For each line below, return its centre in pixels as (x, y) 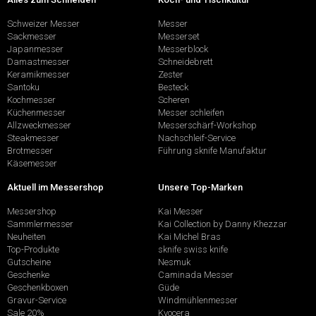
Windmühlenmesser (198, 300)
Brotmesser (30, 151)
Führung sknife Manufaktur (212, 151)
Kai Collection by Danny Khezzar (223, 224)
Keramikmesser (38, 75)
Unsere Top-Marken (200, 187)
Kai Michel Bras (189, 236)
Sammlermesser (40, 224)
